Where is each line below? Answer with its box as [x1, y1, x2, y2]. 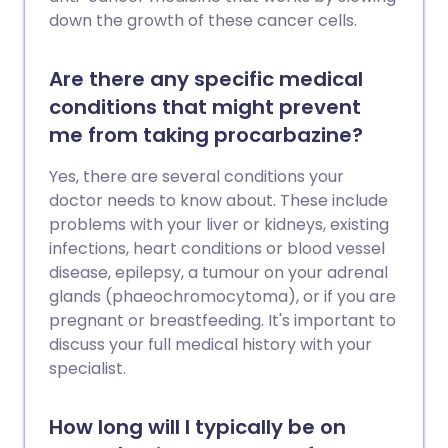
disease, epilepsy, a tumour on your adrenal [49, 261, 388, 284]
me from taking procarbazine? [49, 121, 363, 149]
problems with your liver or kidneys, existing [49, 213, 389, 236]
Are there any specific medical [49, 65, 363, 93]
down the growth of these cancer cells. [49, 9, 357, 32]
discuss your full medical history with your [49, 333, 372, 356]
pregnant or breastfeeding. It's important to [49, 309, 396, 332]
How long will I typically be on [49, 413, 346, 441]
